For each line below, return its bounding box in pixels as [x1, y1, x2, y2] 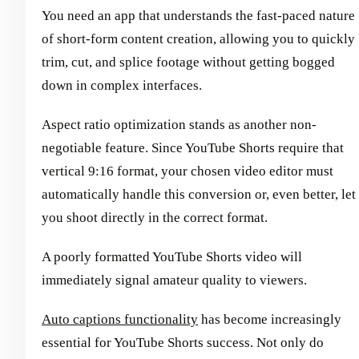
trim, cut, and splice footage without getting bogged [42, 54, 335, 71]
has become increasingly [198, 312, 341, 328]
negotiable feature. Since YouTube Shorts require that [42, 140, 344, 156]
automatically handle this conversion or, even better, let [42, 187, 356, 203]
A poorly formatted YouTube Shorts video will [42, 249, 302, 265]
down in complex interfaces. [42, 78, 202, 94]
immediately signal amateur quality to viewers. [42, 272, 307, 288]
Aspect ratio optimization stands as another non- [42, 117, 317, 133]
